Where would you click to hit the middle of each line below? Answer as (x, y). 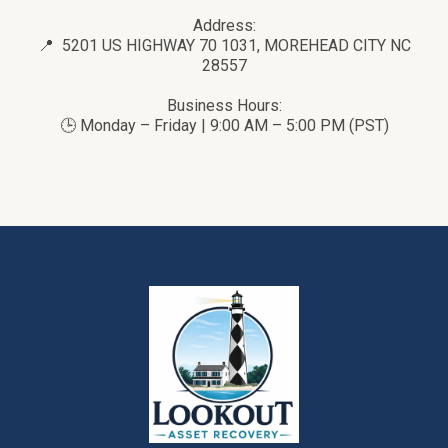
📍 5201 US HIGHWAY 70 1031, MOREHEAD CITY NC (224, 46)
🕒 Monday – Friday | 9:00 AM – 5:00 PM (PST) (224, 126)
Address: (224, 26)
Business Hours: (224, 106)
